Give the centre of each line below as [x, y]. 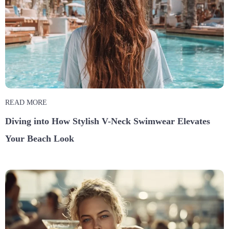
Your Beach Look [40, 139]
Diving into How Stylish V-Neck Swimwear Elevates [108, 121]
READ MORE [26, 103]
